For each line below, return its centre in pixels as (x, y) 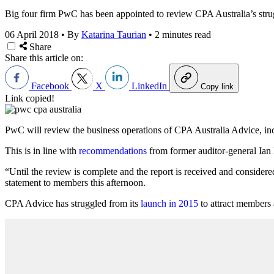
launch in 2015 (169, 203)
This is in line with (41, 150)
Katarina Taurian (114, 34)
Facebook (50, 86)
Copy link (217, 86)
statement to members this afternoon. (75, 182)
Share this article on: (44, 57)
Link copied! (30, 98)
